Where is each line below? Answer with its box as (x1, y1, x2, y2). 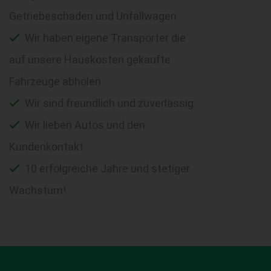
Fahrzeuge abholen (9, 74, 101, 88)
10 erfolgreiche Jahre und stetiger (22, 162, 190, 175)
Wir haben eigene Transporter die (22, 31, 186, 44)
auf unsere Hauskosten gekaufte (9, 53, 171, 66)
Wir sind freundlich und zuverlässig (22, 96, 194, 109)
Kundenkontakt (9, 140, 83, 153)
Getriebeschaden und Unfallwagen (9, 9, 177, 22)
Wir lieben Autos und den (22, 118, 145, 131)
